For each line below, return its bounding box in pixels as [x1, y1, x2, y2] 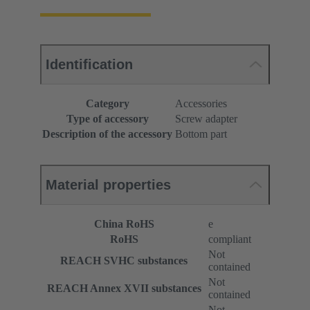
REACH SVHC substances [60, 254, 188, 266]
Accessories [175, 97, 227, 109]
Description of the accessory [42, 127, 172, 140]
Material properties [46, 176, 171, 192]
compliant [208, 232, 251, 245]
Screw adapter [175, 112, 237, 125]
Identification [46, 56, 133, 72]
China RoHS [93, 217, 154, 230]
